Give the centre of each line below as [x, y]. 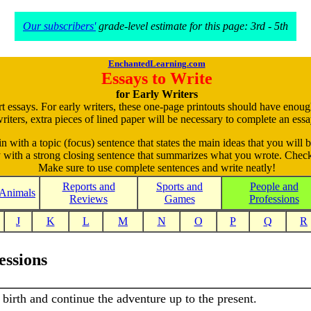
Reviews [89, 199]
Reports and [89, 186]
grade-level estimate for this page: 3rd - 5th [192, 26]
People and [274, 186]
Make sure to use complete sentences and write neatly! [157, 168]
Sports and [179, 186]
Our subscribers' [59, 26]
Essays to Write [157, 78]
